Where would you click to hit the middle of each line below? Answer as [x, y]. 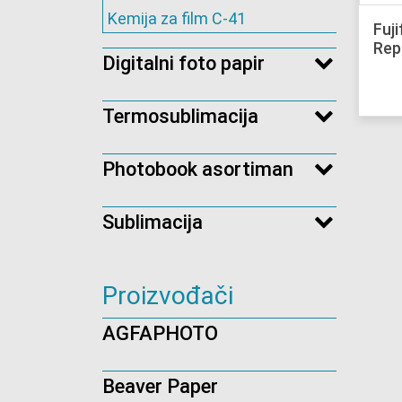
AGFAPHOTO [160, 334]
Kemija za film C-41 [177, 19]
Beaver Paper [160, 387]
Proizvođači [168, 296]
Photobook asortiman [198, 170]
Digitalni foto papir [184, 64]
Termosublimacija [180, 117]
